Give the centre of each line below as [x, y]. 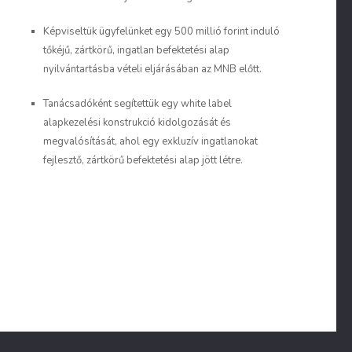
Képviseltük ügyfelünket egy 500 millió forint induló [161, 31]
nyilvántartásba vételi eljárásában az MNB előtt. [152, 69]
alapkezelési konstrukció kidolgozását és [137, 123]
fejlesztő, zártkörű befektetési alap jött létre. [143, 160]
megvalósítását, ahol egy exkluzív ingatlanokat [150, 141]
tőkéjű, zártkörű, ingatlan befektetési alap [136, 50]
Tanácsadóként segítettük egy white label [137, 104]
